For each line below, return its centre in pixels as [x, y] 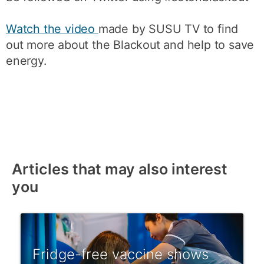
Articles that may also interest [120, 169]
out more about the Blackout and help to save [130, 44]
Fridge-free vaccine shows [121, 254]
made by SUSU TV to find [168, 29]
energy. [26, 60]
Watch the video [52, 29]
